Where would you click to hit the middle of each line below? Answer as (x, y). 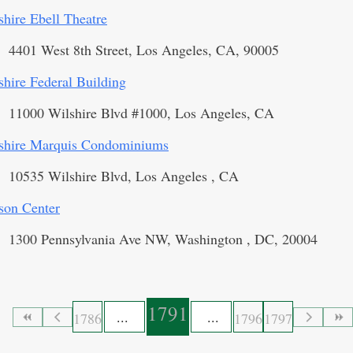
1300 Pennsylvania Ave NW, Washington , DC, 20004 (163, 239)
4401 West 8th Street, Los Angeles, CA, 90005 (144, 50)
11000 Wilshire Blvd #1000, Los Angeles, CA (141, 113)
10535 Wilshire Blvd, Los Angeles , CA (124, 176)
